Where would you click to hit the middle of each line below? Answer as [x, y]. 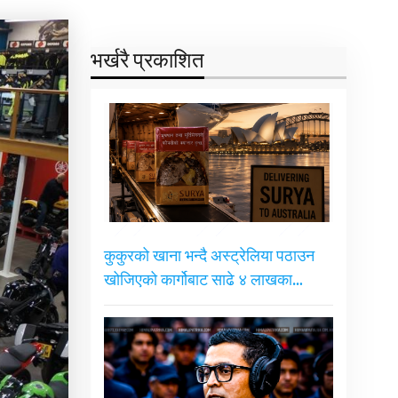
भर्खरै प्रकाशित [147, 62]
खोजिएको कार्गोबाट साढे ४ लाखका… [203, 281]
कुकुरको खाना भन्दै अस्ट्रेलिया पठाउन [209, 257]
